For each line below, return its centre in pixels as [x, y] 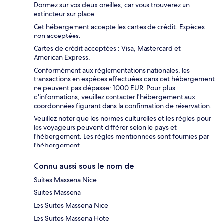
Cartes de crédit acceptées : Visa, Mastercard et [107, 49]
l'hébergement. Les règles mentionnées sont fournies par [121, 136]
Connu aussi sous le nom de [84, 166]
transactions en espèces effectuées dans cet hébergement [124, 79]
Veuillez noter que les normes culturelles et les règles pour [122, 119]
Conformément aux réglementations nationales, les [112, 70]
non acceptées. [57, 36]
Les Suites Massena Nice [71, 205]
